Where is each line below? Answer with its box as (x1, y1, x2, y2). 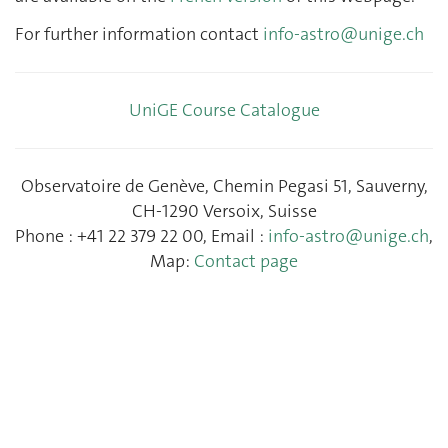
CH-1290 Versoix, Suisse (131, 198, 317, 223)
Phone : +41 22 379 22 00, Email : (15, 223, 268, 248)
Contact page (194, 248, 298, 273)
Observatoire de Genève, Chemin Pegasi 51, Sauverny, (20, 173, 428, 198)
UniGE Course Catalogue (128, 97, 320, 122)
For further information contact (15, 21, 263, 46)
